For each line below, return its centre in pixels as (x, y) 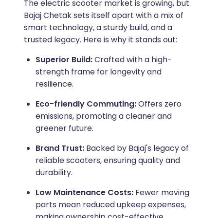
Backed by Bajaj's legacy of (137, 148)
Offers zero (160, 104)
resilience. (54, 84)
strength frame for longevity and (98, 72)
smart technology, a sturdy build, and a (98, 28)
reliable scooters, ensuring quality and (108, 161)
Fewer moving (162, 193)
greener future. (64, 128)
